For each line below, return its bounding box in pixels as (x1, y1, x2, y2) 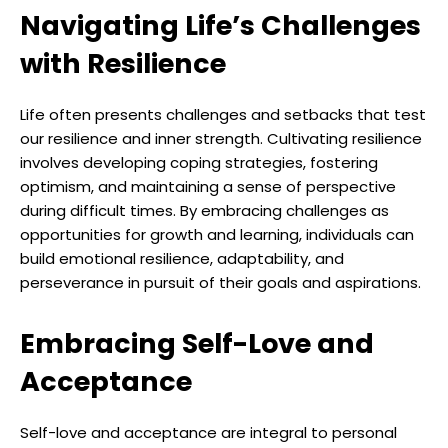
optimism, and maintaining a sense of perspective (20, 176, 396, 198)
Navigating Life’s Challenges (20, 7, 421, 45)
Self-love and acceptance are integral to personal (20, 422, 397, 444)
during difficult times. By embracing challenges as (20, 200, 389, 222)
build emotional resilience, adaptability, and (20, 248, 344, 270)
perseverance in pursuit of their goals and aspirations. (20, 272, 421, 294)
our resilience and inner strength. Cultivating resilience (20, 128, 422, 150)
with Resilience (20, 45, 226, 83)
